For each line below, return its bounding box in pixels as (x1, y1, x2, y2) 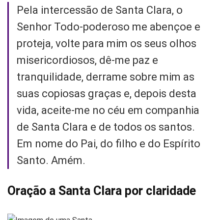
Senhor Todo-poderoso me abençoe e (17, 20, 200, 33)
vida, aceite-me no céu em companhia (17, 104, 199, 116)
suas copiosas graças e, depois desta (17, 87, 196, 100)
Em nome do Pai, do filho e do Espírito (17, 137, 200, 150)
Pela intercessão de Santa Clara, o (17, 3, 183, 16)
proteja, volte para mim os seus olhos (17, 37, 196, 50)
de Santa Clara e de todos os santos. (17, 120, 195, 133)
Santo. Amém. (17, 154, 85, 166)
